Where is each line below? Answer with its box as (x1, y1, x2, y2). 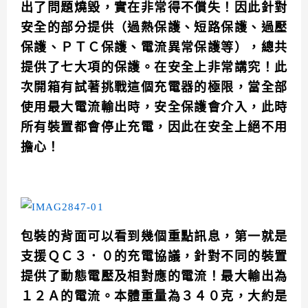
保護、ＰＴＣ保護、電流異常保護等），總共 (21, 41, 287, 55)
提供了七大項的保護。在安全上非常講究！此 (21, 60, 287, 75)
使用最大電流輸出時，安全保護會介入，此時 (21, 100, 287, 115)
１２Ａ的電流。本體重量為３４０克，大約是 (21, 289, 287, 304)
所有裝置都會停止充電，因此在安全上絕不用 (21, 120, 287, 135)
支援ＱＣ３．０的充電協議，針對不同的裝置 (21, 250, 287, 264)
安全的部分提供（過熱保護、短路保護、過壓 (21, 21, 287, 35)
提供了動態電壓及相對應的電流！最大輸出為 (21, 269, 287, 284)
